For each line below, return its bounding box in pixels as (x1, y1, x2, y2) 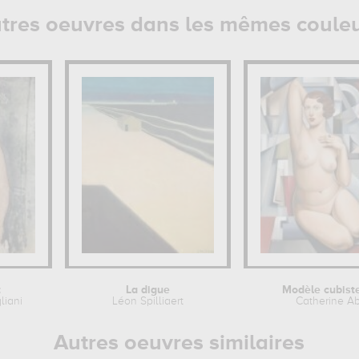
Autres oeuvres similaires (53, 333, 305, 354)
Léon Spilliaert (111, 296, 184, 307)
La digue (125, 284, 170, 296)
